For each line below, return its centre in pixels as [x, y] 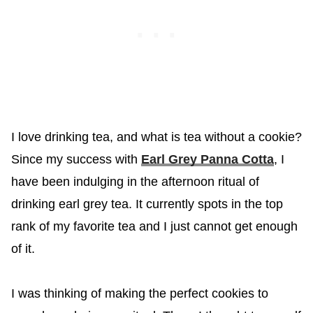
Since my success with [76, 160]
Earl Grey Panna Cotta [207, 160]
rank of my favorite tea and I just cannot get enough [154, 227]
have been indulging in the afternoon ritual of [135, 182]
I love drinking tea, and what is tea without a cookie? [156, 137]
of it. [23, 249]
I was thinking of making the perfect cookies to [139, 294]
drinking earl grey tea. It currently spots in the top [147, 204]
